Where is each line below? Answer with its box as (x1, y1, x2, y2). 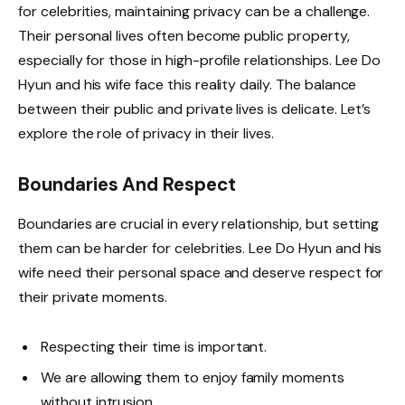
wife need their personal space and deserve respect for (18, 263, 384, 283)
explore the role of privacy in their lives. (18, 123, 274, 143)
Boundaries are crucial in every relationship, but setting (18, 214, 380, 234)
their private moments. (18, 287, 167, 307)
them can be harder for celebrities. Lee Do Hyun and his (18, 239, 382, 259)
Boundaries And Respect (18, 172, 236, 196)
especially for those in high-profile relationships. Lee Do (18, 50, 381, 70)
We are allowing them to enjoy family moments (41, 368, 344, 388)
